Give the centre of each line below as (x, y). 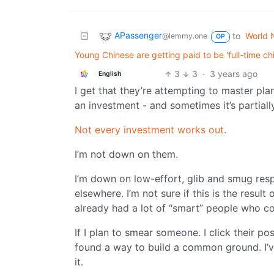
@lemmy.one (185, 36)
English (109, 73)
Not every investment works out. (150, 130)
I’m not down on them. (126, 154)
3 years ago (234, 74)
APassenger (138, 35)
